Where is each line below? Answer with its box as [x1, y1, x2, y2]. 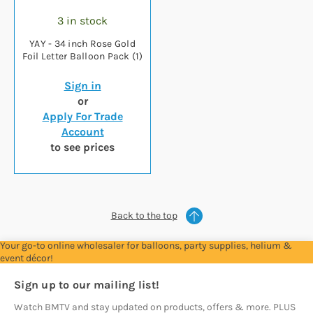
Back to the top [110, 210, 177, 222]
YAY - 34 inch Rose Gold [29, 38, 136, 50]
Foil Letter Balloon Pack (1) [22, 50, 143, 63]
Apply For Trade [42, 110, 123, 124]
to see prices [50, 140, 115, 154]
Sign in [64, 79, 101, 93]
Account [61, 125, 104, 139]
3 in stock [57, 14, 108, 28]
